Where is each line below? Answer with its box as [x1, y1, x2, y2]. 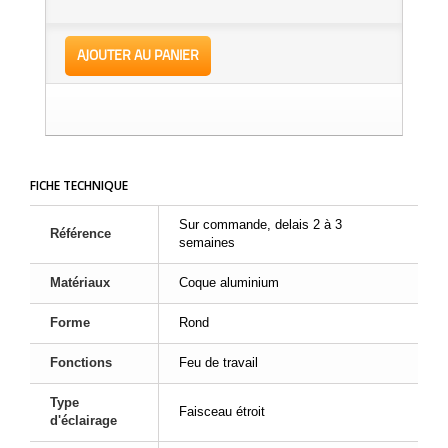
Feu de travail [179, 355, 258, 370]
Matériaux [50, 275, 110, 290]
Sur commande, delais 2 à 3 [179, 217, 342, 232]
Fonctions [50, 355, 112, 370]
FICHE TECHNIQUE [30, 177, 128, 194]
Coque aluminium [179, 275, 279, 290]
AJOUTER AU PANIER [77, 45, 199, 64]
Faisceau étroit [179, 404, 265, 419]
